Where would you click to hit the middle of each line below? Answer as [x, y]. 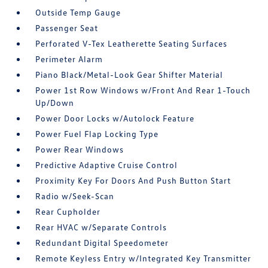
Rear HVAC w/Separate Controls [101, 227]
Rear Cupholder [68, 211]
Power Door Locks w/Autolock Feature [115, 118]
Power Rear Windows [80, 149]
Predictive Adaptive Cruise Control [107, 165]
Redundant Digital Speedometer [102, 243]
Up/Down [55, 103]
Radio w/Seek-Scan [75, 196]
